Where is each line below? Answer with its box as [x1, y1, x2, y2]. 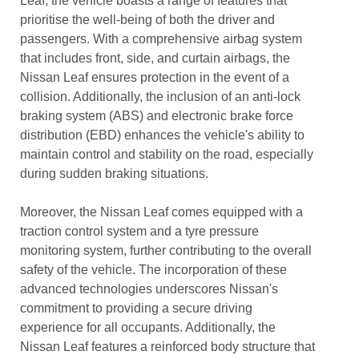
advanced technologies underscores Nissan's [20, 282, 278, 296]
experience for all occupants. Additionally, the [20, 321, 276, 334]
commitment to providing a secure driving [20, 301, 252, 315]
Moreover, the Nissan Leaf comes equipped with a [20, 205, 303, 219]
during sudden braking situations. [20, 167, 208, 180]
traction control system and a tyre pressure [20, 224, 259, 238]
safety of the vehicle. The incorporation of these [20, 263, 287, 276]
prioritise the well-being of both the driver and [20, 13, 275, 26]
